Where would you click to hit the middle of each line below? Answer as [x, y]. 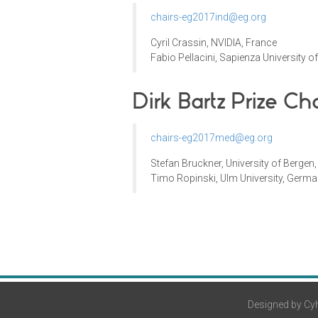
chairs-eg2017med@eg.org [212, 138]
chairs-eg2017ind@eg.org [208, 17]
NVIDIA [226, 43]
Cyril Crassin [179, 43]
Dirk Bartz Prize [205, 102]
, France [259, 43]
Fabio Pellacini [183, 58]
